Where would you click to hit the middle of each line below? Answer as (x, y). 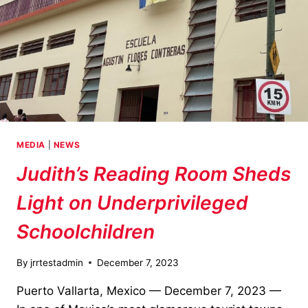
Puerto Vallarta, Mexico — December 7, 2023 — (149, 290)
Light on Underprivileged (132, 203)
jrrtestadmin (57, 262)
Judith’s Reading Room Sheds (154, 174)
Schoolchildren (86, 232)
